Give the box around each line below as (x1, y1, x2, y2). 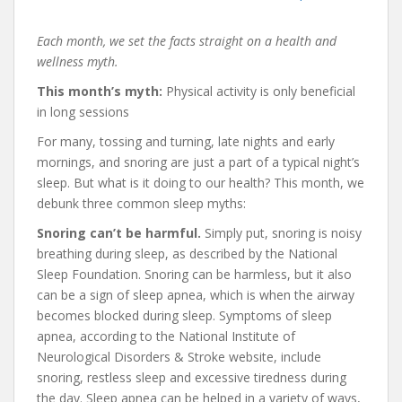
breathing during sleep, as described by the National (37, 244, 337, 262)
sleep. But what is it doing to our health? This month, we (37, 173, 364, 191)
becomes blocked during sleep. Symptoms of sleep (37, 306, 332, 324)
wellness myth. (37, 52, 118, 70)
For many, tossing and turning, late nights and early (37, 132, 335, 150)
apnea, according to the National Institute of (37, 327, 295, 345)
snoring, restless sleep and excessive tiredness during (37, 368, 346, 386)
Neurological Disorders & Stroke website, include (37, 347, 321, 365)
